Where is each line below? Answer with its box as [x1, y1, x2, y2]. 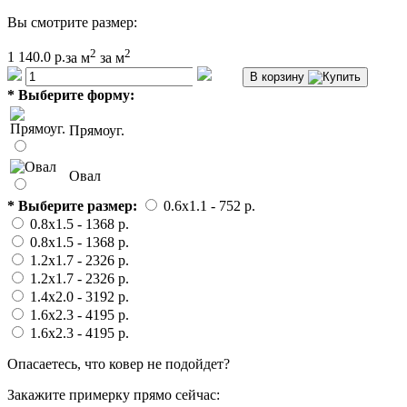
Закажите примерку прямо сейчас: [7, 386, 220, 402]
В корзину [250, 69, 304, 84]
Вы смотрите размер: [7, 15, 137, 31]
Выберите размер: [18, 197, 137, 213]
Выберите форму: [18, 86, 134, 103]
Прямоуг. [69, 122, 124, 138]
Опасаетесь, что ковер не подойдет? [7, 355, 230, 372]
